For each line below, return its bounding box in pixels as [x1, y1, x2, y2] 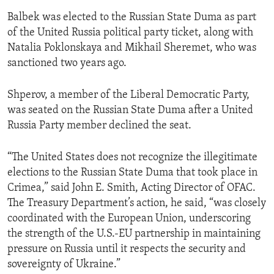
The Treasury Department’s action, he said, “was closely [7, 198, 266, 210]
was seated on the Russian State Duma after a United [7, 105, 253, 117]
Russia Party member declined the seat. [7, 120, 191, 132]
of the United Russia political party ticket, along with [7, 27, 253, 39]
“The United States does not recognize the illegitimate [7, 152, 257, 164]
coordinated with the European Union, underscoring [7, 213, 251, 225]
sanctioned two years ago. [7, 57, 127, 70]
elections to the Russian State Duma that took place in [7, 167, 257, 179]
